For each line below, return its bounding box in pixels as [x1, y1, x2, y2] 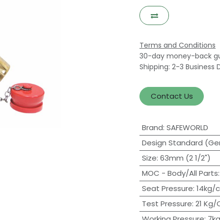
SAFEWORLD [166, 122, 208, 133]
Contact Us [150, 90, 193, 101]
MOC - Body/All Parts [141, 168, 218, 179]
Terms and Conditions [139, 40, 216, 50]
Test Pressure [141, 198, 192, 209]
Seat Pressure [141, 183, 193, 194]
